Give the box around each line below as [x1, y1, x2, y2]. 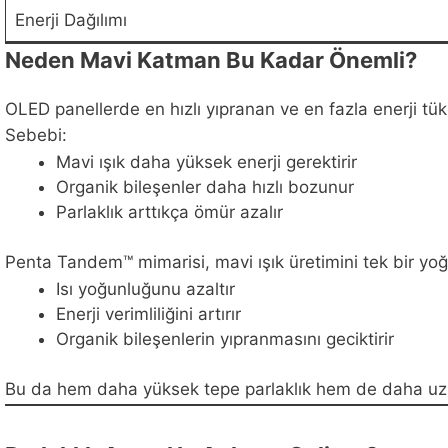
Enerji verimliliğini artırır [56, 303, 241, 324]
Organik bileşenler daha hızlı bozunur [56, 176, 354, 197]
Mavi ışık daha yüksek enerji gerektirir [56, 151, 357, 172]
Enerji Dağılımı [14, 9, 127, 30]
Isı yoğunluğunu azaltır [56, 278, 235, 299]
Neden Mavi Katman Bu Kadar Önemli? [5, 46, 417, 73]
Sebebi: [5, 125, 67, 146]
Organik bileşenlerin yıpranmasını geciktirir [56, 328, 394, 349]
